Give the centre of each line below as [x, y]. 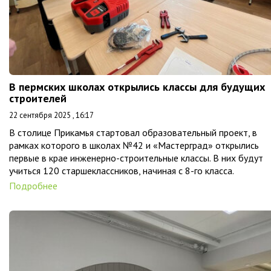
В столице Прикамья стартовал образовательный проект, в [133, 132]
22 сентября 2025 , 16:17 [51, 115]
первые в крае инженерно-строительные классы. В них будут [136, 158]
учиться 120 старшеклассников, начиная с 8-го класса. [122, 171]
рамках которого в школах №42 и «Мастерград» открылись [134, 145]
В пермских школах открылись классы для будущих [137, 87]
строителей [38, 98]
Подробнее [33, 186]
